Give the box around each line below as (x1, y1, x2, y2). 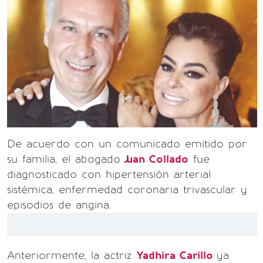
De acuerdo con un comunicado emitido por (7, 137, 247, 150)
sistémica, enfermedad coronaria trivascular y (7, 183, 247, 196)
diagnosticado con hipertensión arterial (7, 168, 211, 181)
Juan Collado (120, 153, 188, 166)
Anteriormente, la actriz (7, 249, 136, 262)
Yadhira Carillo (136, 249, 217, 262)
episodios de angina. (7, 198, 111, 211)
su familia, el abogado (7, 153, 120, 166)
